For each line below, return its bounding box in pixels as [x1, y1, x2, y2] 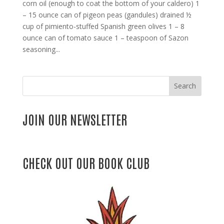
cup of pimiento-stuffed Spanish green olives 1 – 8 [22, 21, 184, 31]
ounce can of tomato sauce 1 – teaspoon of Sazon [22, 32, 188, 42]
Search [174, 81, 196, 91]
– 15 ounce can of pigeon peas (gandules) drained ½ [22, 9, 191, 19]
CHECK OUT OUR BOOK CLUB [22, 153, 149, 171]
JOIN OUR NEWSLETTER [22, 110, 127, 127]
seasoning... [22, 44, 60, 54]
